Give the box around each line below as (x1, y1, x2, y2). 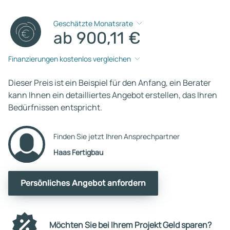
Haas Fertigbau (53, 147, 103, 157)
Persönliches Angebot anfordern (21, 178, 146, 188)
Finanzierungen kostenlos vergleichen (8, 54, 131, 64)
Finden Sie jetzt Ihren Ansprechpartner (53, 131, 180, 141)
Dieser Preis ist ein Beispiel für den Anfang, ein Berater (8, 76, 211, 88)
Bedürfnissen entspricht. (8, 101, 102, 113)
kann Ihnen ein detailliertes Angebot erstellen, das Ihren (8, 89, 217, 101)
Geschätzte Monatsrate (53, 18, 133, 29)
